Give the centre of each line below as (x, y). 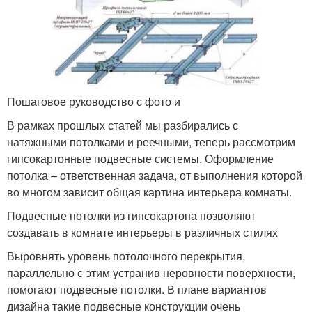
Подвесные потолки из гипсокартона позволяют (131, 215)
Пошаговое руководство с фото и (94, 101)
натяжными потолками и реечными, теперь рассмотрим (151, 141)
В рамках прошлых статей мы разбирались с (123, 125)
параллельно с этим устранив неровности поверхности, (151, 272)
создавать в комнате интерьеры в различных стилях (142, 232)
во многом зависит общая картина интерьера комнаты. (149, 192)
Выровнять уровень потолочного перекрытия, (126, 256)
